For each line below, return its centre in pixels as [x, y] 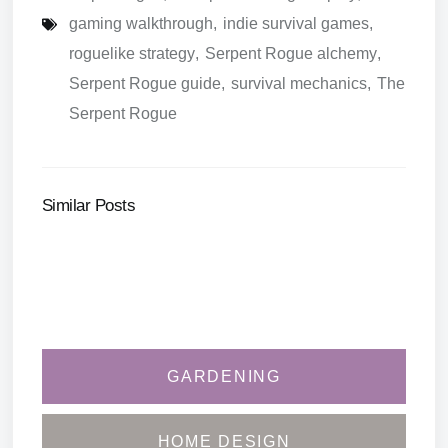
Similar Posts [89, 205]
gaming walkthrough [141, 24]
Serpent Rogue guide [145, 84]
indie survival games [296, 24]
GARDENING [224, 377]
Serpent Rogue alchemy [291, 54]
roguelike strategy [132, 54]
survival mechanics [299, 84]
